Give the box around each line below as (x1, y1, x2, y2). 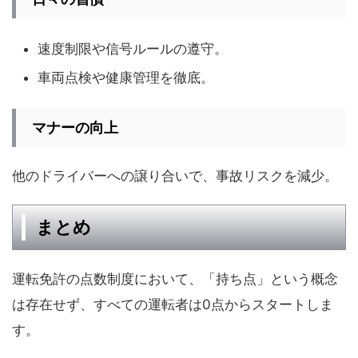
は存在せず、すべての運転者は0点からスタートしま (12, 296, 333, 312)
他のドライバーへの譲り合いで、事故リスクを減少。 (12, 167, 338, 184)
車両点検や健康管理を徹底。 (38, 70, 214, 86)
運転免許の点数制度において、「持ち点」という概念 (12, 270, 338, 287)
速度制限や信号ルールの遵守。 (38, 40, 228, 57)
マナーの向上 (32, 118, 118, 136)
